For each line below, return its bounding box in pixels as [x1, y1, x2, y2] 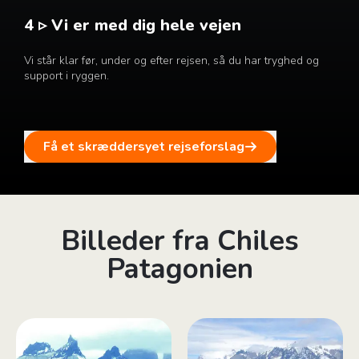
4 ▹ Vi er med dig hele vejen [23, 14, 241, 37]
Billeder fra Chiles [60, 222, 299, 260]
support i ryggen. [23, 68, 109, 84]
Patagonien [106, 250, 253, 288]
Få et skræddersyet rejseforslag [42, 138, 244, 156]
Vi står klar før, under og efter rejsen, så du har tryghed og [23, 53, 319, 69]
